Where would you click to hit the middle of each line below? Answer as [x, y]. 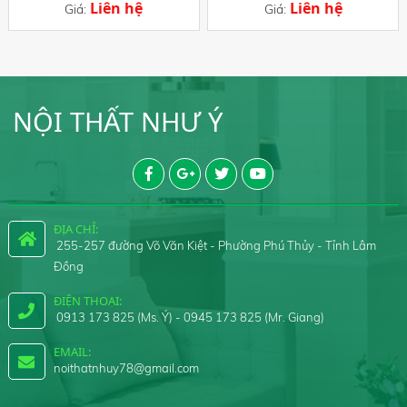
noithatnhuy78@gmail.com [126, 368]
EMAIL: [72, 352]
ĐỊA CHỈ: [75, 229]
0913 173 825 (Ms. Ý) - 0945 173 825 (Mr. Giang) [189, 317]
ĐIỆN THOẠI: [87, 301]
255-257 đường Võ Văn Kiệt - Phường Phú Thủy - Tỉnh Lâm [214, 245]
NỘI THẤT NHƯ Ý [117, 121]
